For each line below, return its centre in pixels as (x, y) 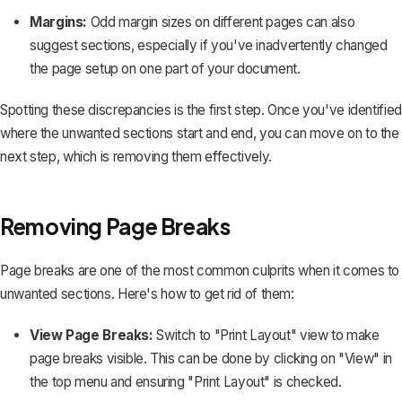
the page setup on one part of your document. (165, 69)
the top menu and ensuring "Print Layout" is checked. (186, 382)
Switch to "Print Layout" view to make (266, 336)
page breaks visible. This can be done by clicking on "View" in (211, 359)
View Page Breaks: (92, 336)
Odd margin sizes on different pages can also (221, 22)
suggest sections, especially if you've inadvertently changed (209, 46)
